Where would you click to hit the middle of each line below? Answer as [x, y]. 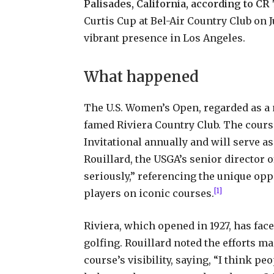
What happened [141, 77]
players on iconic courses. [149, 194]
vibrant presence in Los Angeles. [164, 38]
